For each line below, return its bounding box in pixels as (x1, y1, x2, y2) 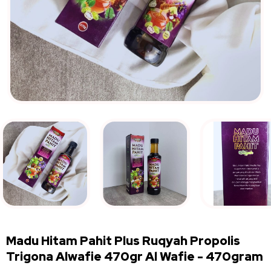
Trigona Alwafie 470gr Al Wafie (6, 249, 197, 265)
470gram (203, 249, 263, 265)
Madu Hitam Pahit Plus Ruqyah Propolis (6, 233, 240, 249)
